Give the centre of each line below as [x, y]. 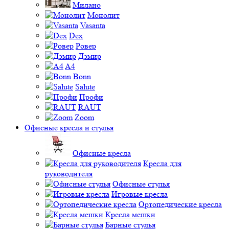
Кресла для [162, 163]
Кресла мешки [130, 214]
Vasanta [93, 25]
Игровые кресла [140, 194]
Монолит [104, 15]
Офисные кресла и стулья [69, 127]
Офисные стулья [141, 184]
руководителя [69, 173]
